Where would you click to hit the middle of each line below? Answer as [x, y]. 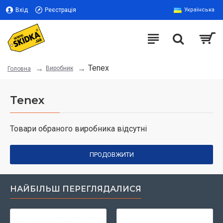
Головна [19, 69]
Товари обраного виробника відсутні [78, 129]
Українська [199, 10]
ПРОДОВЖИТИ [111, 155]
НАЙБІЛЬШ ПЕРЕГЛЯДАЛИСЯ [76, 189]
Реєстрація [60, 10]
